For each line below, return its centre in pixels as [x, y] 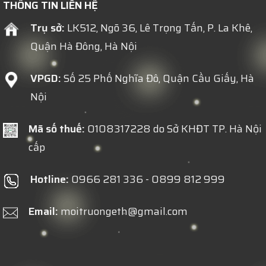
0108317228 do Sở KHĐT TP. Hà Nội [173, 129]
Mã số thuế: [56, 129]
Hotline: [49, 180]
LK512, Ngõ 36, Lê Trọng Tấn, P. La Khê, [158, 28]
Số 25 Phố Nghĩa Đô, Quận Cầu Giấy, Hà [157, 78]
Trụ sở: [47, 28]
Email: [43, 212]
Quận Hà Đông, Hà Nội [83, 46]
